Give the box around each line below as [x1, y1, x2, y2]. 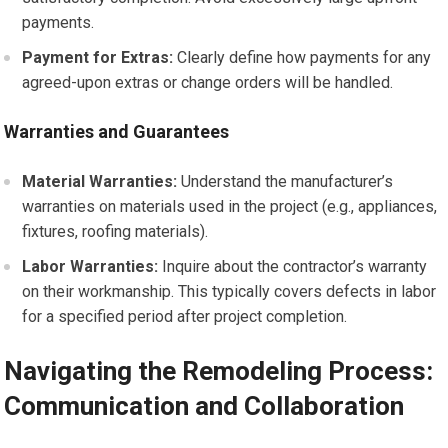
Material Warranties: [22, 172, 178, 191]
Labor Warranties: [22, 257, 159, 276]
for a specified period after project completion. [22, 307, 348, 326]
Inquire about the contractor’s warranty [158, 257, 428, 276]
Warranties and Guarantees [4, 121, 230, 142]
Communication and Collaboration [4, 391, 405, 421]
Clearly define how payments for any [173, 48, 432, 67]
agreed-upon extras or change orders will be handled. [22, 73, 394, 92]
